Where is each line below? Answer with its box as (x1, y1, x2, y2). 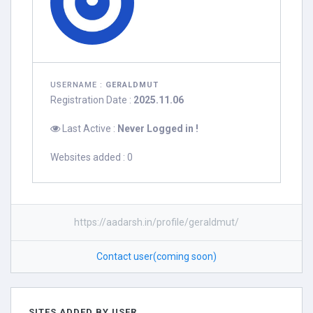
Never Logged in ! (117, 123, 198, 134)
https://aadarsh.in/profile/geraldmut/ (74, 217, 239, 228)
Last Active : (60, 123, 117, 134)
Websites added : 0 (50, 152, 133, 163)
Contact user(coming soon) (96, 251, 217, 262)
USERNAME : (50, 80, 105, 89)
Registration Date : (50, 94, 133, 105)
